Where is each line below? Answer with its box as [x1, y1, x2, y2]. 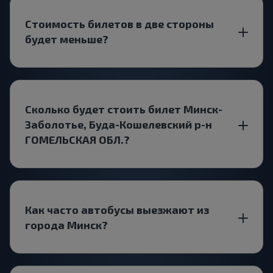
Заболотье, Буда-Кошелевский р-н [25, 118, 212, 130]
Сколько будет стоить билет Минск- [25, 102, 222, 115]
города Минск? [25, 218, 108, 231]
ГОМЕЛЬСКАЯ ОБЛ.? [25, 133, 130, 146]
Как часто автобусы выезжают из [25, 203, 209, 216]
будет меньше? [25, 32, 108, 45]
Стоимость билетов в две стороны [25, 17, 214, 30]
